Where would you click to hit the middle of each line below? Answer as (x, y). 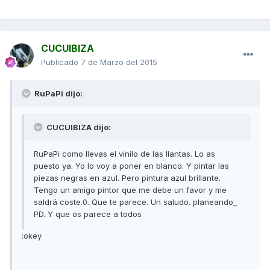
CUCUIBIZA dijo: (78, 127)
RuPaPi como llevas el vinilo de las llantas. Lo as (124, 154)
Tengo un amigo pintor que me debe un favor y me (130, 190)
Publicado (61, 62)
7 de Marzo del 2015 (119, 62)
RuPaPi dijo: (58, 94)
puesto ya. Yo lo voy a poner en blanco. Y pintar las (131, 166)
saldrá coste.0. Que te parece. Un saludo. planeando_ (135, 202)
